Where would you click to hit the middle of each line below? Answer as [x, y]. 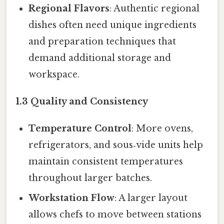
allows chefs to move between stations [115, 214]
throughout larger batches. [90, 178]
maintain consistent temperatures [106, 161]
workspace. [54, 74]
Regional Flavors [69, 8]
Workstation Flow [72, 198]
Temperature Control [80, 128]
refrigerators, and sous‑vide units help [116, 145]
